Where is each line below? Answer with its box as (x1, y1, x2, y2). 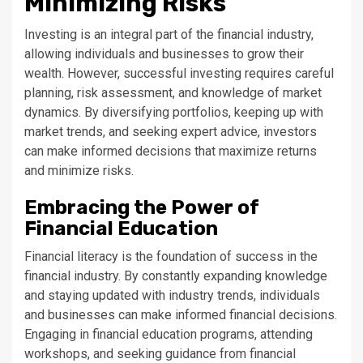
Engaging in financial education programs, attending (24, 327, 313, 342)
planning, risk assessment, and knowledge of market (24, 85, 322, 100)
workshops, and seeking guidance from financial (24, 346, 296, 361)
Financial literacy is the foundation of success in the (24, 249, 318, 264)
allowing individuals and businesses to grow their (24, 46, 304, 62)
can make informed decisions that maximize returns (24, 143, 317, 159)
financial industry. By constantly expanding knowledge (24, 268, 327, 284)
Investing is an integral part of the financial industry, (24, 27, 314, 42)
